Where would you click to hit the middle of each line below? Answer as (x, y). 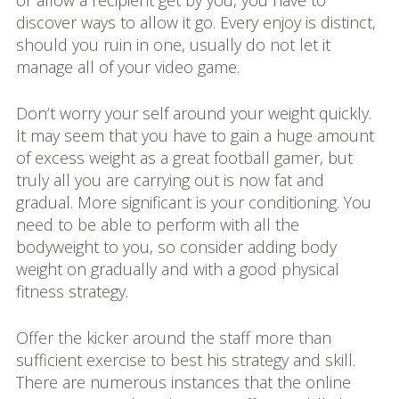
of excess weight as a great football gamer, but (184, 158)
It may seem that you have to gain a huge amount (195, 135)
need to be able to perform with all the (157, 224)
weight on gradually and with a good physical (177, 269)
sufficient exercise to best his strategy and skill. (185, 360)
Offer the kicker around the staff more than (173, 338)
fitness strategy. (72, 291)
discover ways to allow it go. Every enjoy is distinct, (195, 22)
